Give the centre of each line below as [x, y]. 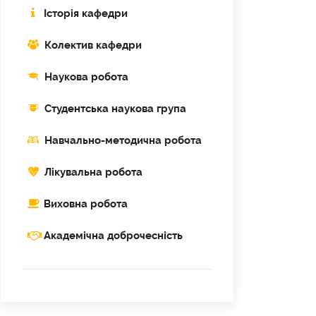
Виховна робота [86, 204]
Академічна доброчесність [113, 236]
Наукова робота [86, 77]
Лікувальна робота [93, 172]
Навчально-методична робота [123, 140]
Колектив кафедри [93, 45]
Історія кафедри [86, 13]
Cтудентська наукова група [115, 109]
